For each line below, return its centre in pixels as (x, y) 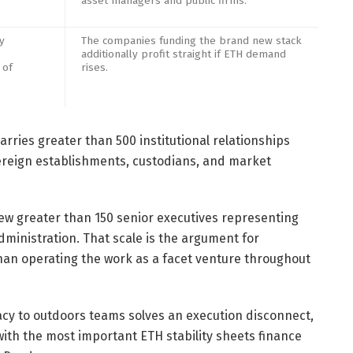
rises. (95, 67)
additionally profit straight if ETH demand (184, 54)
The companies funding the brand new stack (191, 40)
